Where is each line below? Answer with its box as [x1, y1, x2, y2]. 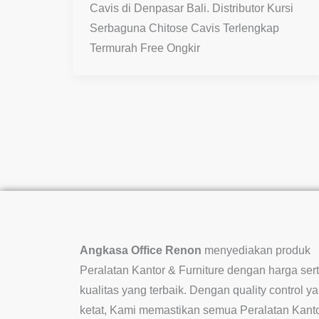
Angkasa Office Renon [80, 244, 202, 256]
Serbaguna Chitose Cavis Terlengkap [90, 21, 279, 34]
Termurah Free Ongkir [90, 41, 200, 54]
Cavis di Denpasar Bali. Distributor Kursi [90, 1, 293, 14]
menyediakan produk [202, 244, 310, 256]
